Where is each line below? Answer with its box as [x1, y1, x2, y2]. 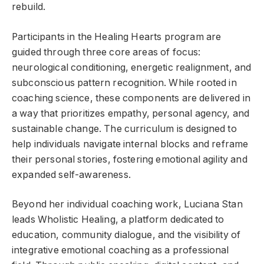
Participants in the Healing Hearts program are [12, 31, 222, 42]
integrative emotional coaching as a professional [12, 245, 229, 256]
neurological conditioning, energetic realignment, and [12, 61, 252, 73]
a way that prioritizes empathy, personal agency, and [12, 107, 250, 119]
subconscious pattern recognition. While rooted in [12, 77, 237, 88]
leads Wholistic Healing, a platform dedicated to [12, 214, 225, 226]
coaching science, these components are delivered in [12, 92, 251, 104]
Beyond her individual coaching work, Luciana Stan [12, 199, 243, 210]
